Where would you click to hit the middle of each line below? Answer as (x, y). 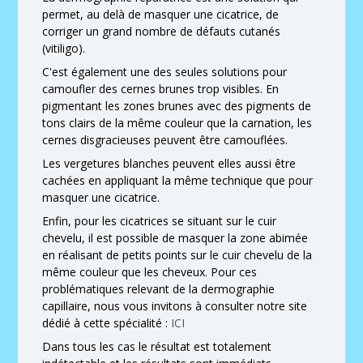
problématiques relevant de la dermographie (159, 289)
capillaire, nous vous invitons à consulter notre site (175, 306)
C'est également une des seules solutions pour (165, 72)
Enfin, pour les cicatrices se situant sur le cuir (160, 221)
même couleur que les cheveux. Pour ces (150, 272)
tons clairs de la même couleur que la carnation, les (177, 123)
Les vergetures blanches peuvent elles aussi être (169, 163)
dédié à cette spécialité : (105, 323)
